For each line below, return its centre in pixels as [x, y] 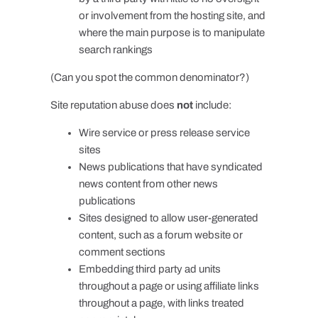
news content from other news [148, 183]
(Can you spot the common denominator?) [149, 77]
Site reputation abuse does [113, 105]
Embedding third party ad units [149, 269]
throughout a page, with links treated [161, 303]
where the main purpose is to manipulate [171, 32]
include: [212, 105]
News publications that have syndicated [170, 166]
